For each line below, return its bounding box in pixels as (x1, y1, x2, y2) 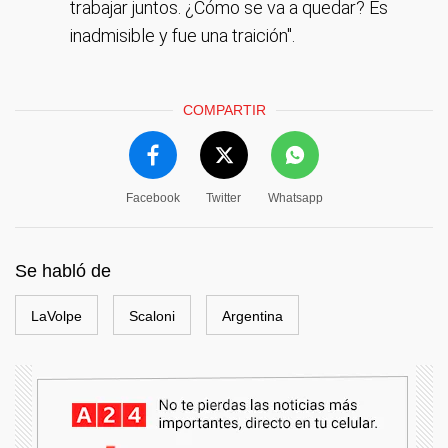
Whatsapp (267, 191, 323, 205)
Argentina (222, 308, 283, 324)
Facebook (125, 191, 180, 205)
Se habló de (15, 261, 111, 281)
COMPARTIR (182, 102, 266, 118)
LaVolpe (31, 308, 82, 324)
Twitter (206, 191, 241, 205)
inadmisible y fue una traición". (70, 25, 295, 46)
